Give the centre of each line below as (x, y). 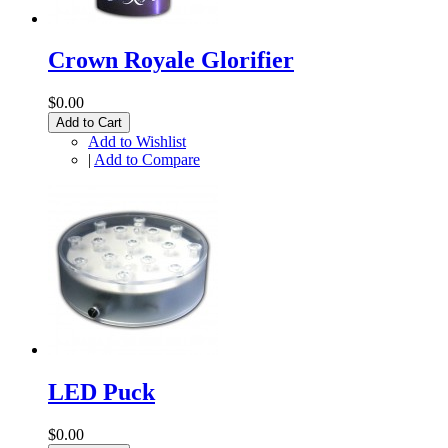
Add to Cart (89, 123)
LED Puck (101, 392)
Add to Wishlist (137, 142)
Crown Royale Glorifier (171, 60)
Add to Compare (147, 160)
